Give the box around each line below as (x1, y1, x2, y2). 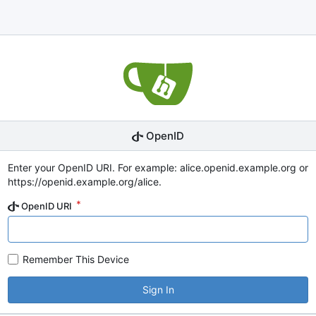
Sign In (142, 284, 174, 296)
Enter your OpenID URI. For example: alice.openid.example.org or (8, 162, 308, 174)
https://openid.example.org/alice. (8, 176, 162, 188)
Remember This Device (23, 253, 129, 265)
